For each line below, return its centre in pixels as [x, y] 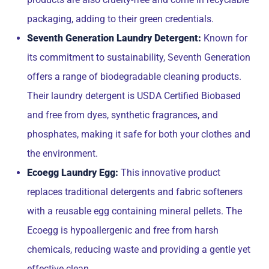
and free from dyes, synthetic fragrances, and [122, 115]
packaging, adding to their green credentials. [120, 19]
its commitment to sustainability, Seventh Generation [139, 57]
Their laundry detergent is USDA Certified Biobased [134, 96]
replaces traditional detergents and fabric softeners [135, 192]
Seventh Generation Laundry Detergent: [114, 38]
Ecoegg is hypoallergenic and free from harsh [123, 230]
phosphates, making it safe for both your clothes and [139, 134]
